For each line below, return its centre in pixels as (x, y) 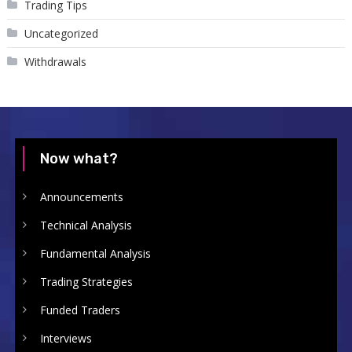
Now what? (79, 159)
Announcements (81, 197)
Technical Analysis (86, 225)
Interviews (66, 339)
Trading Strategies (86, 282)
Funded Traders (80, 310)
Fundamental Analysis (95, 254)
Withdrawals (55, 62)
